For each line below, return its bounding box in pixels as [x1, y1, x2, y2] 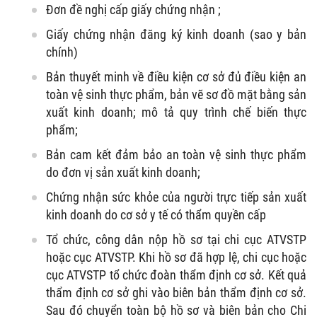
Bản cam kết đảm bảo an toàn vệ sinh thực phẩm [46, 146, 306, 162]
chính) [46, 44, 78, 59]
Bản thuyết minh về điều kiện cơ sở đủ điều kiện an [46, 69, 306, 84]
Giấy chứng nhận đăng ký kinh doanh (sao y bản [46, 26, 306, 42]
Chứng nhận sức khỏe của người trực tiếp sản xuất [46, 189, 306, 204]
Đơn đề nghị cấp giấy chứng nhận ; [46, 1, 221, 17]
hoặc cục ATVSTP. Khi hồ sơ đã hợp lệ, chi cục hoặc [46, 249, 306, 265]
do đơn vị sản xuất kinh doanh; [46, 164, 200, 180]
